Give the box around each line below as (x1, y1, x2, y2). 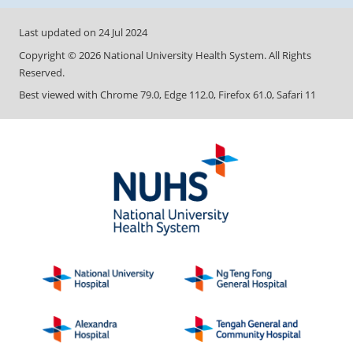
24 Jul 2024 (98, 25, 147, 40)
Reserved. (19, 65, 65, 80)
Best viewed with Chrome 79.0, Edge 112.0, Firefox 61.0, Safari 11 (19, 87, 316, 102)
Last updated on (19, 25, 98, 40)
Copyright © (19, 47, 79, 62)
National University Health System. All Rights (101, 47, 311, 62)
